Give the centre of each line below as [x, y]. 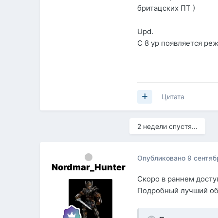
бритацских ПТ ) [166, 8]
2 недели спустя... [168, 127]
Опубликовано [163, 158]
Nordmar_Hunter [89, 167]
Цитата [173, 97]
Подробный [158, 191]
